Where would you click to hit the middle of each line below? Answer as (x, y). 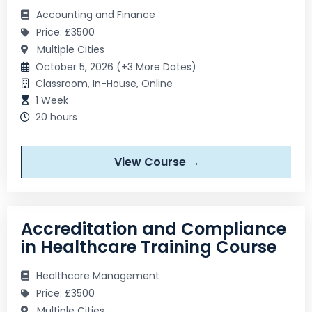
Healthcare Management (98, 275)
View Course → (157, 162)
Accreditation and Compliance (154, 228)
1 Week (52, 100)
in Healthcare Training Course (149, 247)
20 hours (56, 117)
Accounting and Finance (96, 14)
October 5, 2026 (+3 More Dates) (116, 67)
